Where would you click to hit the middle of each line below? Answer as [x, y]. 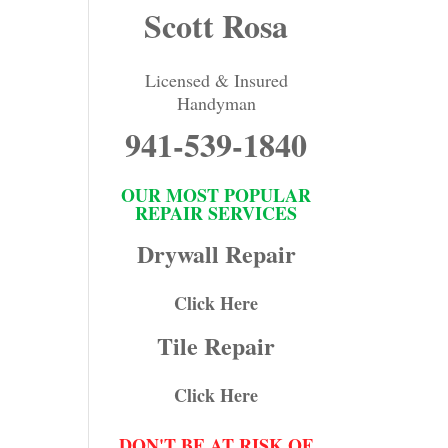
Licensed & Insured [216, 79]
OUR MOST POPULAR [216, 194]
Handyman [216, 102]
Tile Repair [216, 345]
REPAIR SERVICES [216, 212]
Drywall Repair [216, 253]
